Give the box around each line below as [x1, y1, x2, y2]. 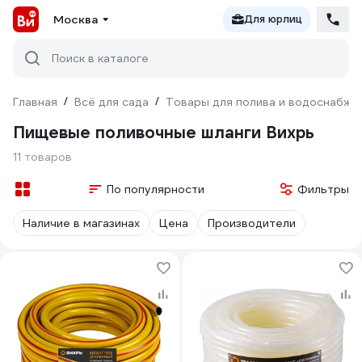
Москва [53, 12, 98, 27]
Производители [208, 216, 296, 230]
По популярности [106, 182, 204, 196]
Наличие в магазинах [23, 216, 140, 230]
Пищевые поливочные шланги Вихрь [13, 122, 314, 143]
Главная [13, 95, 57, 109]
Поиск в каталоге [52, 51, 149, 65]
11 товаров [13, 149, 72, 164]
